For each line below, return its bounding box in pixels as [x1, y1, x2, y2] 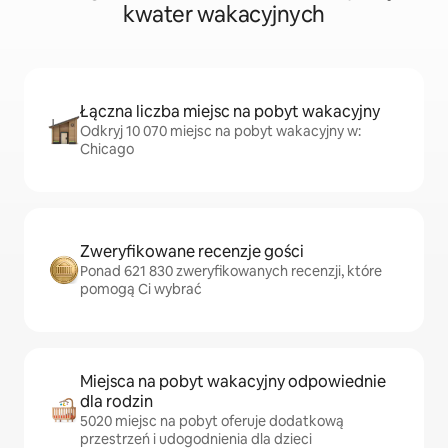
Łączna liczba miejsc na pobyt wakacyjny [80, 101, 380, 122]
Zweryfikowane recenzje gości [80, 241, 304, 262]
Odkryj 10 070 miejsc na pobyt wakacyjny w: [80, 122, 361, 140]
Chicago [80, 140, 134, 158]
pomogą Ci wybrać [80, 280, 202, 298]
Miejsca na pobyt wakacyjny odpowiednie [80, 371, 386, 392]
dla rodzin [80, 391, 153, 412]
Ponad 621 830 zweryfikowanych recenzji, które [80, 262, 382, 280]
